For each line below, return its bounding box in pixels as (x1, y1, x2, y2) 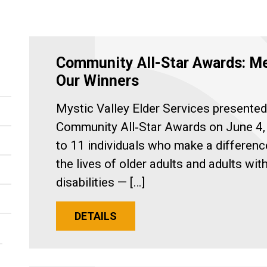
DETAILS (74, 210, 117, 222)
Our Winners (56, 72, 139, 89)
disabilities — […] (56, 175, 145, 190)
